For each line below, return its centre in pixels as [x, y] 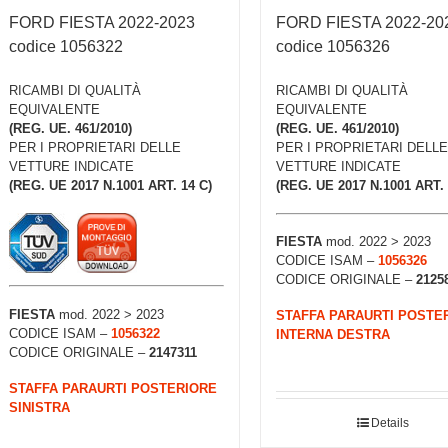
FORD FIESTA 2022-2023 [102, 23]
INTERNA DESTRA [332, 335]
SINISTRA [39, 407]
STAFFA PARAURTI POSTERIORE [113, 388]
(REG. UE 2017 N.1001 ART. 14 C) [110, 186]
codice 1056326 [332, 47]
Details [390, 422]
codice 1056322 [66, 47]
